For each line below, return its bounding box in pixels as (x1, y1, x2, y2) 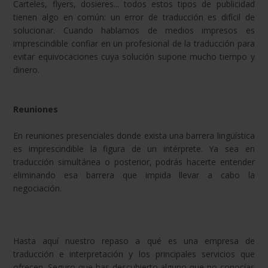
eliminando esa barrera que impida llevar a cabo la (13, 169, 255, 181)
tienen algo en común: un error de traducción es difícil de (13, 11, 255, 23)
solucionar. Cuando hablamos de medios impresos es (13, 25, 255, 36)
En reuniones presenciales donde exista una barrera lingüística (13, 130, 255, 142)
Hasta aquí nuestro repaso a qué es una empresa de (13, 235, 255, 247)
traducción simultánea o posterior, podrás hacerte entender (13, 156, 255, 168)
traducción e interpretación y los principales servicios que (13, 248, 255, 260)
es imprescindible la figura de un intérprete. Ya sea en (13, 143, 255, 155)
